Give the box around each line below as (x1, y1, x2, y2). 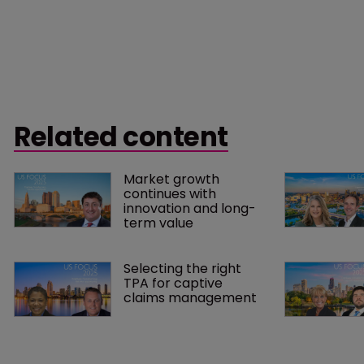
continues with (123, 184, 219, 203)
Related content (14, 118, 228, 155)
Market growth (123, 169, 223, 188)
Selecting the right (123, 258, 245, 278)
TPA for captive (123, 273, 226, 292)
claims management (123, 288, 260, 307)
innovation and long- (123, 198, 256, 218)
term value (123, 213, 193, 232)
